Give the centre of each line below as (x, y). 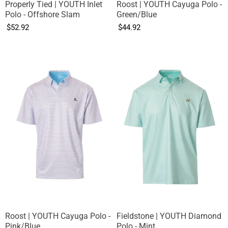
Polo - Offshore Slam (42, 14)
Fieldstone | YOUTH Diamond (169, 216)
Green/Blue (137, 14)
